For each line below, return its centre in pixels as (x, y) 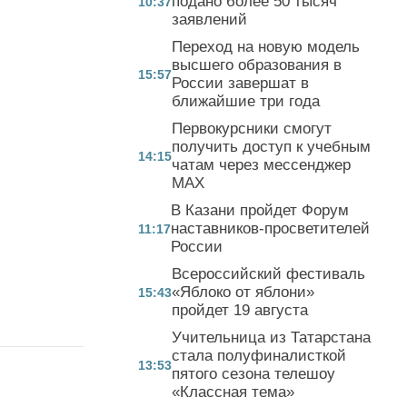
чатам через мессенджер (261, 164)
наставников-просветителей (270, 228)
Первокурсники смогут (252, 128)
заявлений (209, 19)
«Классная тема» (233, 392)
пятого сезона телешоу (253, 373)
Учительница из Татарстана (271, 337)
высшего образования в (257, 65)
